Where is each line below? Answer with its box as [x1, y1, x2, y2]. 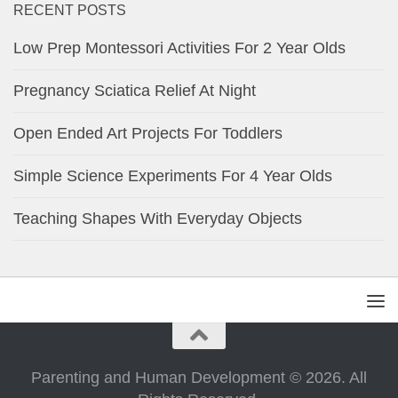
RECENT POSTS [13, 3, 126, 19]
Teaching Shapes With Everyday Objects [13, 210, 302, 228]
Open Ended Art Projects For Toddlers [13, 124, 283, 143]
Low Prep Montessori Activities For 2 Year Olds [13, 39, 346, 58]
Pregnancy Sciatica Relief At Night [13, 82, 256, 100]
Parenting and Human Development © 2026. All [31, 369, 367, 387]
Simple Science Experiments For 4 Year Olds [13, 167, 332, 186]
